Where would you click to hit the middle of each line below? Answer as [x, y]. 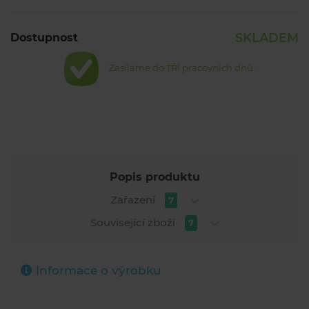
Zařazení [134, 200]
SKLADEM [267, 38]
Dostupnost [44, 38]
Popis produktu [154, 177]
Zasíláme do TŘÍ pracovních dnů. [182, 68]
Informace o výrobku [97, 271]
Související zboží [134, 223]
